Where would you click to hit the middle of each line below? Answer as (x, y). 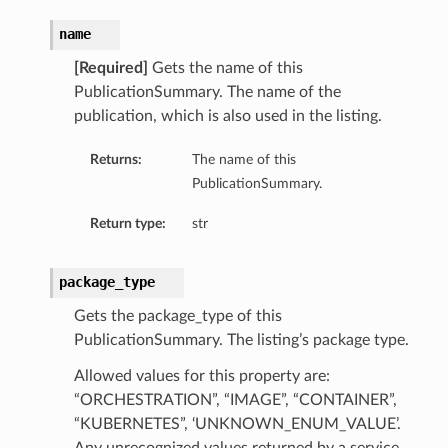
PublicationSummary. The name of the (207, 92)
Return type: (127, 224)
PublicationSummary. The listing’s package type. (241, 340)
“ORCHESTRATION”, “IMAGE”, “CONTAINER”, (235, 400)
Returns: (115, 160)
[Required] (110, 68)
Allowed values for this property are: (201, 376)
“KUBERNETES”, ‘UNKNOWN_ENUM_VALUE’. (237, 424)
